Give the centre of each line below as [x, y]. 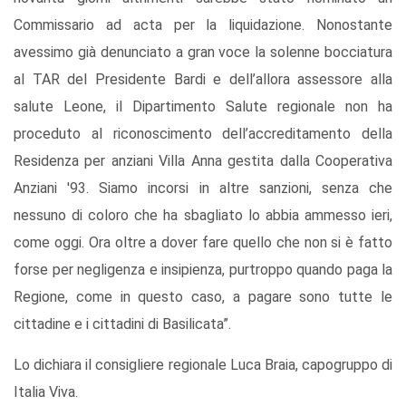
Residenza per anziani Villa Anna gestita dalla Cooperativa [203, 161]
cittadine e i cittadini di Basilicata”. [122, 324]
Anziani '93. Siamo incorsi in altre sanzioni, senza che [203, 188]
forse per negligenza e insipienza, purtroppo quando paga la [203, 270]
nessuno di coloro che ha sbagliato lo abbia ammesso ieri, [203, 216]
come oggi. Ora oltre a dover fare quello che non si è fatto [203, 243]
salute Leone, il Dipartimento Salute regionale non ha [203, 107]
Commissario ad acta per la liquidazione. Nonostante [203, 25]
